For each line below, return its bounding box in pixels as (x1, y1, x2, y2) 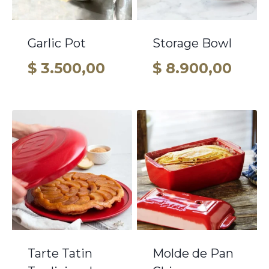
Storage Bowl (153, 36, 232, 51)
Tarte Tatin (28, 246, 92, 261)
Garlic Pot (28, 36, 86, 51)
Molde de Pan (153, 246, 234, 261)
